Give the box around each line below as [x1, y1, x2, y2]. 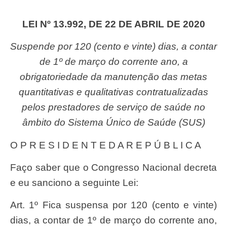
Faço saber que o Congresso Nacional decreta [10, 162, 16, 173]
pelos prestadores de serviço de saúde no [22, 102, 205, 113]
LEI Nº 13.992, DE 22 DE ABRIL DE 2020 [28, 18, 205, 29]
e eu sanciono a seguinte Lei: [10, 177, 138, 188]
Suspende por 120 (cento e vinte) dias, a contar [10, 41, 17, 52]
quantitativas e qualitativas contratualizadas [19, 87, 208, 98]
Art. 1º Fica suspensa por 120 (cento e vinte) [10, 200, 17, 211]
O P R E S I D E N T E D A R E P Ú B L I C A [18, 139, 201, 150]
